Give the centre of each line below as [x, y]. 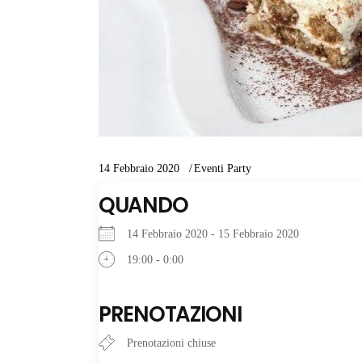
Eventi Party [223, 168]
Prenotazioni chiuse [171, 343]
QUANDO [143, 205]
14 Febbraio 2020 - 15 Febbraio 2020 [219, 234]
